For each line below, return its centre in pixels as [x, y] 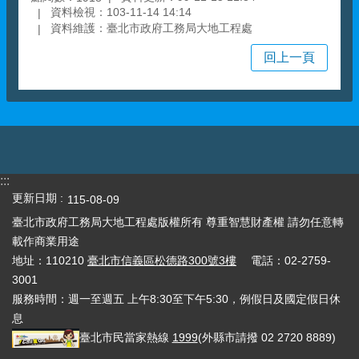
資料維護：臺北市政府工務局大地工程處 [151, 28]
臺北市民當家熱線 [125, 338]
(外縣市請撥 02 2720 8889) [268, 338]
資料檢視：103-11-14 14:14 [121, 12]
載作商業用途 [46, 242]
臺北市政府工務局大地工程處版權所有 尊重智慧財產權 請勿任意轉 [178, 222]
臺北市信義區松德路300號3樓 [162, 261]
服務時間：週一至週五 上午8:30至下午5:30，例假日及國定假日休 [176, 299]
